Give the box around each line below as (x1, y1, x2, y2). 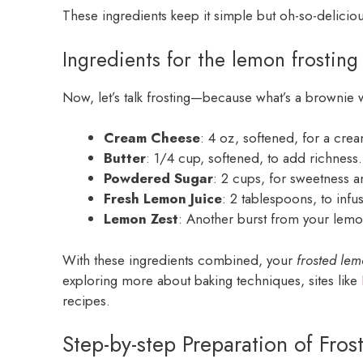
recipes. (62, 290, 110, 310)
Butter (104, 148, 146, 169)
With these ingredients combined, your (62, 250, 297, 270)
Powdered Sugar (104, 169, 213, 189)
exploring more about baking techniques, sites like (62, 270, 361, 290)
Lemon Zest (104, 209, 178, 229)
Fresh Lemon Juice (104, 189, 222, 209)
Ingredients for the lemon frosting (62, 44, 358, 74)
